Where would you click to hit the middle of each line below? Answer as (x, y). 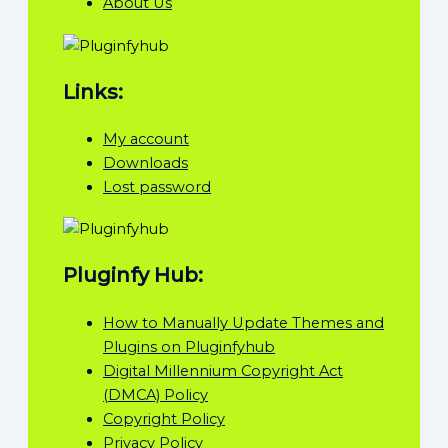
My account (146, 138)
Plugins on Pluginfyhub (189, 346)
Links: (93, 91)
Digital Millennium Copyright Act (223, 370)
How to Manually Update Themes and (243, 322)
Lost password (157, 186)
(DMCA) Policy (155, 394)
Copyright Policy (164, 418)
